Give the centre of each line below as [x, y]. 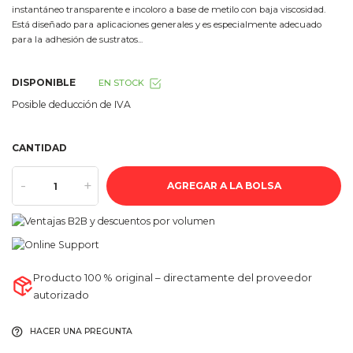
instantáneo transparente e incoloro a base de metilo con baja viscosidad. [169, 10]
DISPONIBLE [44, 83]
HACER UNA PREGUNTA [81, 332]
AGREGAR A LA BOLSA [224, 186]
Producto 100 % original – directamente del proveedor [173, 278]
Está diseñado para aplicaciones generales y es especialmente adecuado [167, 25]
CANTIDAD [39, 148]
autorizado [61, 295]
